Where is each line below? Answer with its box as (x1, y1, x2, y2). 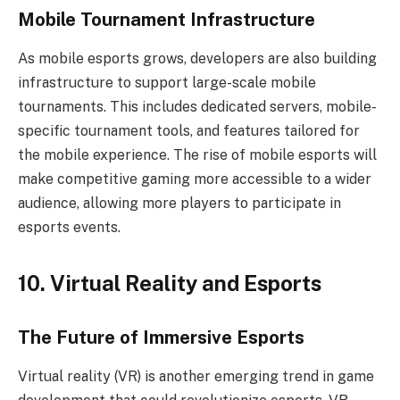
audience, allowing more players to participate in (18, 195, 341, 212)
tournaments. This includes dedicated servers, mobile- (18, 98, 377, 116)
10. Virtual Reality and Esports (18, 271, 321, 296)
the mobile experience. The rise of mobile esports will (18, 146, 377, 164)
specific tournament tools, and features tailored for (18, 122, 360, 140)
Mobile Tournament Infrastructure (18, 8, 315, 30)
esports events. (18, 219, 121, 237)
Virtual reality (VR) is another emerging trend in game (18, 368, 374, 386)
